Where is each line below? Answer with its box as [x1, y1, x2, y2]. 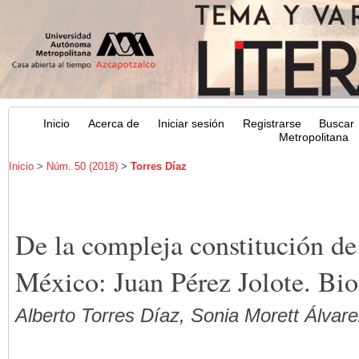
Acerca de [88, 118, 140, 131]
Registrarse [242, 118, 301, 131]
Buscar [319, 118, 355, 131]
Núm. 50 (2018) [46, 160, 118, 172]
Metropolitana [279, 131, 349, 144]
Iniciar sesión [157, 118, 224, 131]
